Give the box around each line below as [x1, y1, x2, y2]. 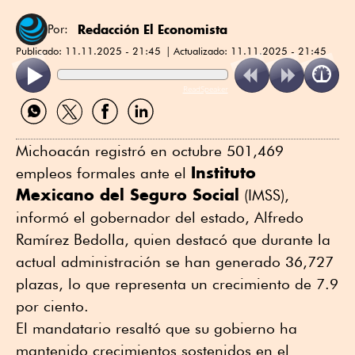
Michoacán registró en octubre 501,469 [16, 142, 284, 160]
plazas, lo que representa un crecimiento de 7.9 [16, 275, 338, 293]
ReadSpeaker [182, 83, 228, 95]
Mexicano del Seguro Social [16, 185, 239, 205]
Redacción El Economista [78, 21, 227, 37]
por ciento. [16, 297, 89, 315]
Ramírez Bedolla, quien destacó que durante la [16, 231, 330, 249]
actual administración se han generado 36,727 [16, 253, 334, 271]
